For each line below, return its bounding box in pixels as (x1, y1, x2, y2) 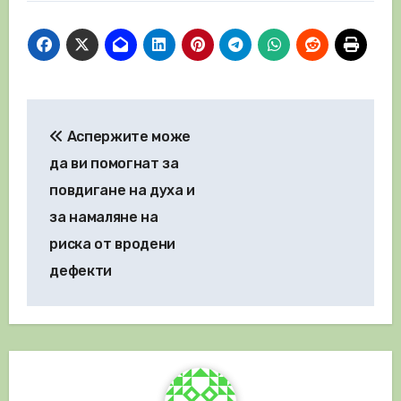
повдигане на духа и (49, 181, 196, 199)
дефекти (49, 261, 112, 279)
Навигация (25, 101, 179, 131)
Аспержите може (63, 127, 192, 145)
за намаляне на (49, 208, 158, 226)
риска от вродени (49, 235, 176, 252)
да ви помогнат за (49, 154, 179, 172)
